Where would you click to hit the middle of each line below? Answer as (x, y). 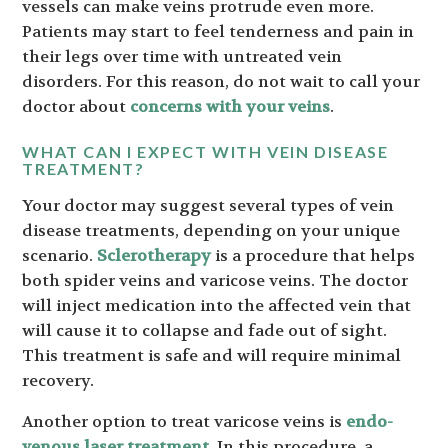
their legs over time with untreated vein (182, 57)
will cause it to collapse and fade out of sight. (205, 331)
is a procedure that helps (313, 256)
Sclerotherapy (154, 256)
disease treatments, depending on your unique (211, 231)
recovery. (58, 381)
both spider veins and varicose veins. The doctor (215, 281)
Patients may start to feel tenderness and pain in (218, 32)
